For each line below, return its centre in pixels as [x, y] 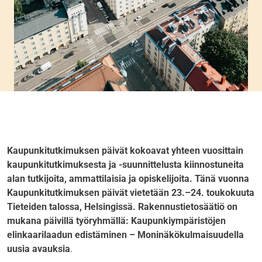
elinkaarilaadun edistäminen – [71, 235]
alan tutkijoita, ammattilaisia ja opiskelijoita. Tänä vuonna [128, 179]
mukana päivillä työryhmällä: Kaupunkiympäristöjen [116, 221]
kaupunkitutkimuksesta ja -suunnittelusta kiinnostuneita [125, 165]
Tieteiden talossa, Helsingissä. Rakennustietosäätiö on [122, 207]
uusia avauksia [39, 249]
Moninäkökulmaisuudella [191, 235]
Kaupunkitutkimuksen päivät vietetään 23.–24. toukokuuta [131, 193]
